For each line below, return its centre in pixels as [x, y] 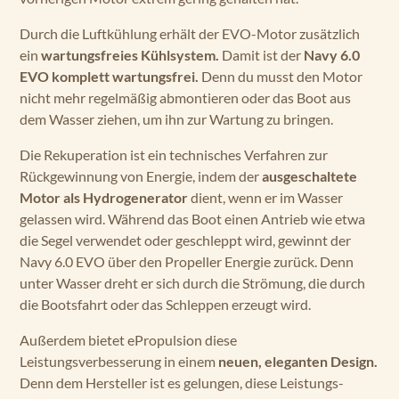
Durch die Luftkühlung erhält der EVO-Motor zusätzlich [190, 33]
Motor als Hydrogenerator [104, 197]
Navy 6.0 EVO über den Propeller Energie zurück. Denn [187, 261]
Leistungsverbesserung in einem [119, 361]
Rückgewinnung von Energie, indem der [141, 176]
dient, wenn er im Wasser [265, 197]
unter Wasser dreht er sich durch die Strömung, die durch [192, 283]
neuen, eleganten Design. [298, 361]
